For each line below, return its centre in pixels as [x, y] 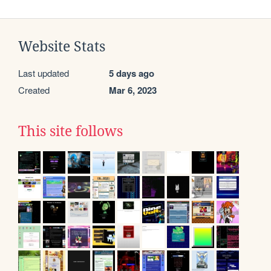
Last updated [44, 73]
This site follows [70, 131]
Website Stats [62, 46]
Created [34, 90]
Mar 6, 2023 [133, 90]
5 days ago [132, 73]
